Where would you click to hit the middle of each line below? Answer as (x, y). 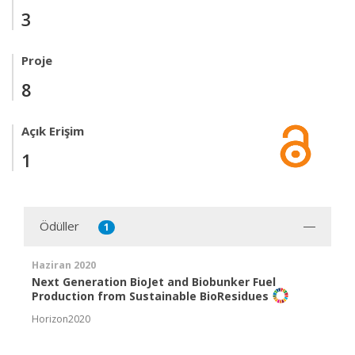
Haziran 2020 (64, 265)
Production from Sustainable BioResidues (150, 296)
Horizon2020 (61, 319)
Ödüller (59, 226)
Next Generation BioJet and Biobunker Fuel (154, 281)
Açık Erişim (53, 131)
